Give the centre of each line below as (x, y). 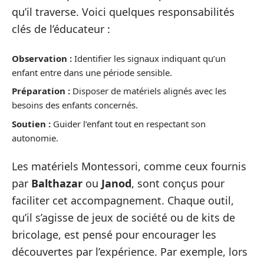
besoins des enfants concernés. (75, 105)
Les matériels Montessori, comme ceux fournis (129, 166)
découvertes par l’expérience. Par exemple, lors (130, 252)
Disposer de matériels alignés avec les (148, 91)
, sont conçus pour (178, 184)
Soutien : (31, 123)
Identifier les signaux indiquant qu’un (149, 58)
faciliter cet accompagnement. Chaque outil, (123, 201)
